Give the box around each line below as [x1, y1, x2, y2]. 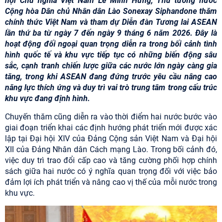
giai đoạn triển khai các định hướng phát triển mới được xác [5, 123, 217, 132]
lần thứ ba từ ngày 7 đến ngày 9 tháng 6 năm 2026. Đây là [5, 28, 217, 38]
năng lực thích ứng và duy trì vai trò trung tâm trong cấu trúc [5, 83, 217, 92]
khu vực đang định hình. [5, 94, 90, 103]
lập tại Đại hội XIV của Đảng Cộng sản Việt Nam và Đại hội [5, 134, 217, 143]
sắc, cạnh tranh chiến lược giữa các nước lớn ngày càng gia [5, 61, 217, 70]
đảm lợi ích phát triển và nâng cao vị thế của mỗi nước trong [5, 177, 217, 187]
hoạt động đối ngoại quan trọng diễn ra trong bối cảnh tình [5, 39, 217, 49]
